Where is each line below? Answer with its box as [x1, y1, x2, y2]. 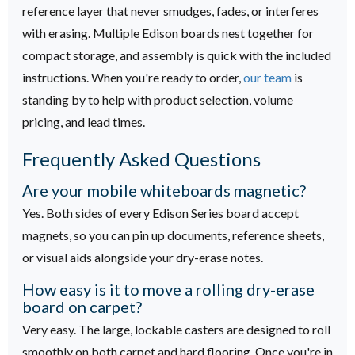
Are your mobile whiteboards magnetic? [22, 180, 309, 200]
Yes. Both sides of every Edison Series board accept [22, 204, 299, 220]
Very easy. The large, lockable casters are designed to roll [22, 321, 330, 337]
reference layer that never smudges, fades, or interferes [22, 2, 319, 18]
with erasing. [22, 25, 90, 40]
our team [243, 69, 292, 85]
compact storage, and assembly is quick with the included [22, 47, 331, 63]
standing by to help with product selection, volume [22, 91, 293, 107]
